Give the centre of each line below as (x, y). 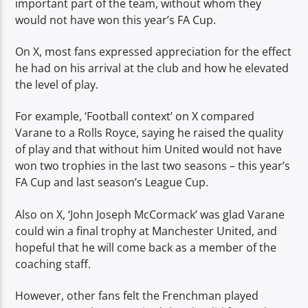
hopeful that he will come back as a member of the (146, 247)
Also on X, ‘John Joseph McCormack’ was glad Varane (150, 214)
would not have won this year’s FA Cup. (116, 20)
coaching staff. (53, 264)
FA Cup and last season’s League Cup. (112, 183)
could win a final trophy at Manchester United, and (146, 231)
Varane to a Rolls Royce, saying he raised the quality (150, 133)
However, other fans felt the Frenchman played (137, 296)
